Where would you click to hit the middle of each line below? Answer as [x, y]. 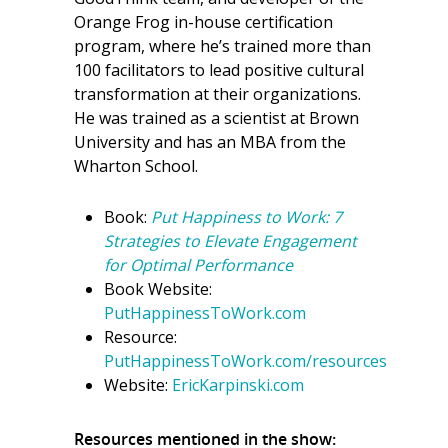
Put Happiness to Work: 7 [246, 217]
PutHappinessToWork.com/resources [245, 361]
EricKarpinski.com [238, 385]
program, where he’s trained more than [222, 46]
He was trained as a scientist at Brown [216, 118]
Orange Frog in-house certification [203, 22]
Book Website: [158, 289]
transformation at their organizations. [217, 94]
